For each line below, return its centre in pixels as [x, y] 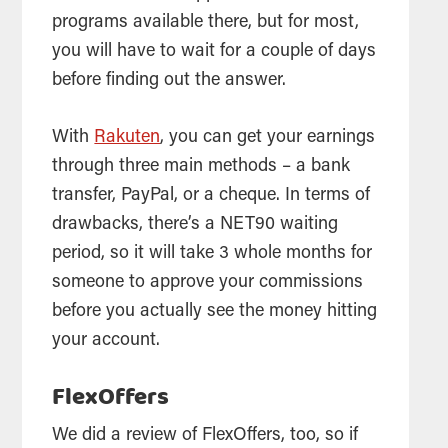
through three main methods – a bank [201, 166]
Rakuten [127, 137]
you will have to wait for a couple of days [214, 51]
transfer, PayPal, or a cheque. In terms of [211, 195]
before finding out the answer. [172, 80]
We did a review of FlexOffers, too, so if [205, 435]
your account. [109, 340]
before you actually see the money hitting [215, 311]
